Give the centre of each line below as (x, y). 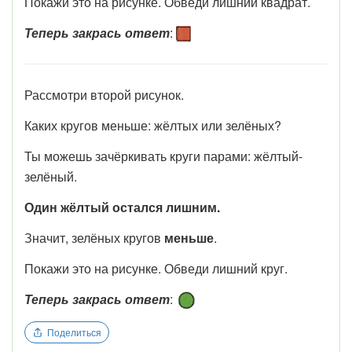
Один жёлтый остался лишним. (122, 207)
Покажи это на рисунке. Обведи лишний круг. (156, 268)
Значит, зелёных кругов (94, 237)
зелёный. (51, 176)
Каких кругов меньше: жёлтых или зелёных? (153, 125)
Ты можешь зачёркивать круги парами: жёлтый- (163, 156)
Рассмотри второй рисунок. (104, 94)
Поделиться (74, 332)
